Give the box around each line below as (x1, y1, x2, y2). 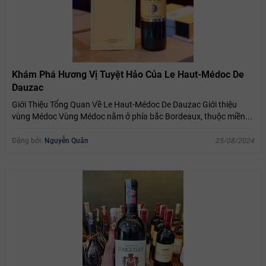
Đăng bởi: (12, 137, 45, 145)
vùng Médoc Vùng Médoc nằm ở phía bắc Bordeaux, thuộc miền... (12, 112, 252, 122)
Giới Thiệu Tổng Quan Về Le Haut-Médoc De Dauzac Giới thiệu (12, 100, 237, 110)
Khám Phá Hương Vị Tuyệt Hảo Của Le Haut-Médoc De (12, 69, 244, 81)
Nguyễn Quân (45, 137, 88, 145)
